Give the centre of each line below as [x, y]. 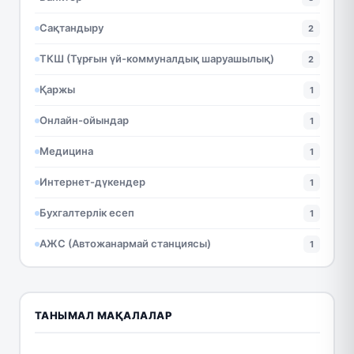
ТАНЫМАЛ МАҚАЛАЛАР [103, 315]
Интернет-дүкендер [92, 182]
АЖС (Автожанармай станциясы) [125, 244]
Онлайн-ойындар [84, 121]
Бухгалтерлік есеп [87, 213]
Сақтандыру [71, 28]
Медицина [66, 151]
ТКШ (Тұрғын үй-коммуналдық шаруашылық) [156, 59]
